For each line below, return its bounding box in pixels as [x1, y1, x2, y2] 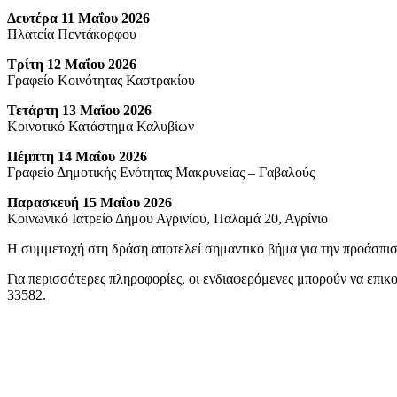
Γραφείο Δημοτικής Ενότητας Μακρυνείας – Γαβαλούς [7, 164, 315, 180]
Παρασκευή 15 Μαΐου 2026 [7, 194, 172, 210]
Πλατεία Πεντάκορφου [7, 26, 136, 42]
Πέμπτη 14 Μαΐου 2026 [7, 148, 147, 164]
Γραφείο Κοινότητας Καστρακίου [7, 72, 195, 88]
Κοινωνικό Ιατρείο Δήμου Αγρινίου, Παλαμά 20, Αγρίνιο [7, 210, 328, 226]
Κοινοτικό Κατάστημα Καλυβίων [7, 118, 194, 134]
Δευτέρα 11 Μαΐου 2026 [7, 10, 150, 26]
